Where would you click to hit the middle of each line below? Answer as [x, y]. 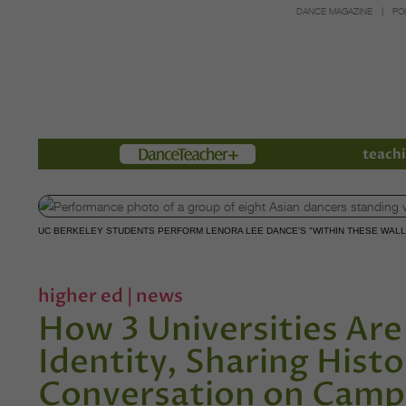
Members [152, 154]
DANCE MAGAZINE [334, 11]
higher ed [82, 295]
